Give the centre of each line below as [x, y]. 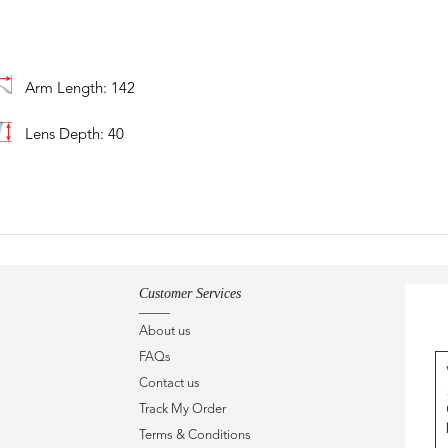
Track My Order [182, 409]
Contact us [169, 383]
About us [165, 331]
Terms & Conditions [195, 435]
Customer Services [190, 293]
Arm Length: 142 [79, 90]
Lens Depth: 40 [74, 135]
